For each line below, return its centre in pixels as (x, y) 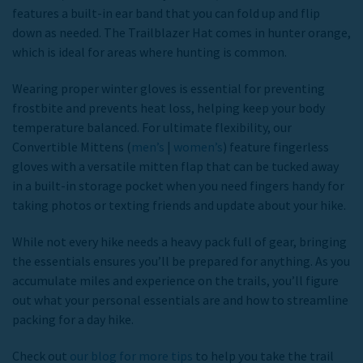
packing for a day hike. (73, 319)
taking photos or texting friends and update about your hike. (179, 205)
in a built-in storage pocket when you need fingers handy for (178, 185)
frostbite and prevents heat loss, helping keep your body (169, 107)
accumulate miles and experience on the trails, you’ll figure (175, 280)
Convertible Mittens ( (72, 146)
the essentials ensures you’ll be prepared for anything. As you (181, 261)
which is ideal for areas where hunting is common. (149, 51)
